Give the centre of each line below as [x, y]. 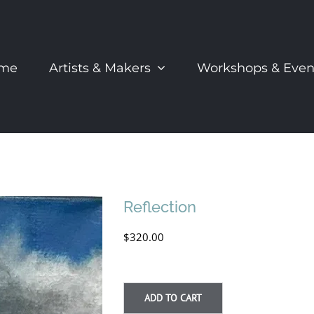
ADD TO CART [173, 298]
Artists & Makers [100, 68]
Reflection [160, 207]
